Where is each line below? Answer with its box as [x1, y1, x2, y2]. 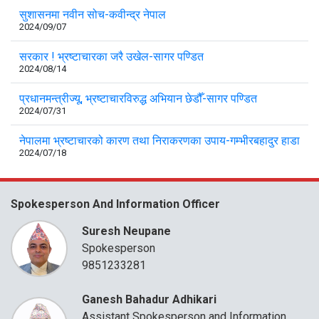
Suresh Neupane [82, 224, 171, 238]
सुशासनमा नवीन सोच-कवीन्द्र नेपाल [19, 7, 166, 21]
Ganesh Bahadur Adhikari [82, 292, 216, 306]
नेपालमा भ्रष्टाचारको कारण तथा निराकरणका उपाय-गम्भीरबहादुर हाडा [19, 133, 300, 147]
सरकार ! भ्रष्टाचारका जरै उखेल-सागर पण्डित [19, 49, 204, 63]
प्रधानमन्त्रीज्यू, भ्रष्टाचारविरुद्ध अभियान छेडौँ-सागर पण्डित [19, 91, 257, 105]
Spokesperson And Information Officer [11, 197, 220, 211]
